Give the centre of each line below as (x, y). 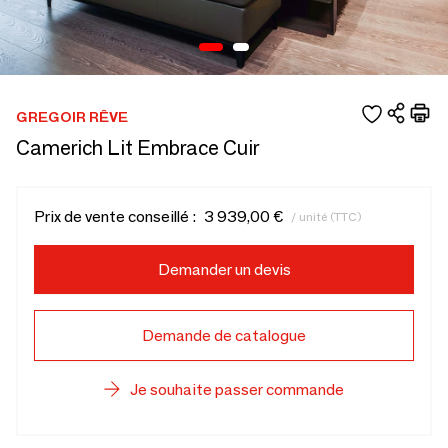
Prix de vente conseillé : (115, 216)
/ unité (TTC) (326, 216)
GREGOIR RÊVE (72, 116)
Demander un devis (224, 269)
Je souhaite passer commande (237, 389)
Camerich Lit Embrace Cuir (137, 148)
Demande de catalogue (224, 335)
